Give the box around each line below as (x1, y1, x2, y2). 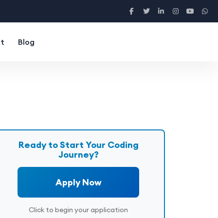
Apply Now (55, 177, 102, 188)
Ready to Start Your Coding (18, 139, 139, 150)
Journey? (58, 149, 99, 160)
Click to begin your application (29, 205, 128, 214)
